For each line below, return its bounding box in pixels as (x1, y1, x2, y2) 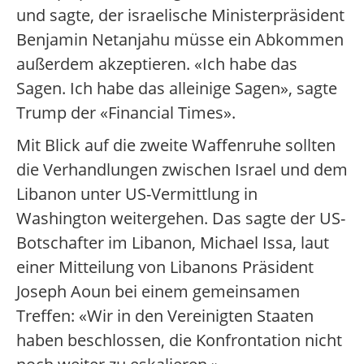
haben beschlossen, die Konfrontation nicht (16, 329, 342, 352)
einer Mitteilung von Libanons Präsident (16, 256, 314, 279)
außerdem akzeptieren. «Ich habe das (16, 53, 297, 76)
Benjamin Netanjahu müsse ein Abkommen (16, 28, 344, 51)
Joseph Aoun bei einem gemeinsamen (16, 280, 300, 303)
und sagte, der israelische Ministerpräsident (16, 4, 344, 27)
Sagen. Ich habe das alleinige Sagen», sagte (16, 77, 337, 100)
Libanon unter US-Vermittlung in (16, 183, 258, 206)
